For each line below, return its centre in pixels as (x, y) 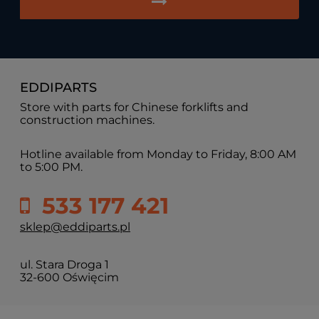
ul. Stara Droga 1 (64, 264)
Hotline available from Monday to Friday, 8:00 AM (158, 154)
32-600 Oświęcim (69, 277)
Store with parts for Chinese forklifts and (134, 107)
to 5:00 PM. (51, 167)
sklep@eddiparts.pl (75, 226)
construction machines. (87, 120)
